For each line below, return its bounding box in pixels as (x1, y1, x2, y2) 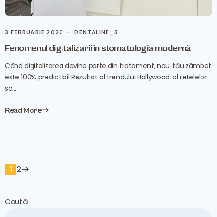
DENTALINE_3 (74, 28, 119, 36)
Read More (5, 106, 42, 115)
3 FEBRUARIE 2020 (5, 28, 64, 36)
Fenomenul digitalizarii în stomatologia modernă (5, 43, 191, 54)
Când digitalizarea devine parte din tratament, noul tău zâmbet (5, 61, 212, 71)
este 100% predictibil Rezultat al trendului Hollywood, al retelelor (5, 72, 207, 82)
